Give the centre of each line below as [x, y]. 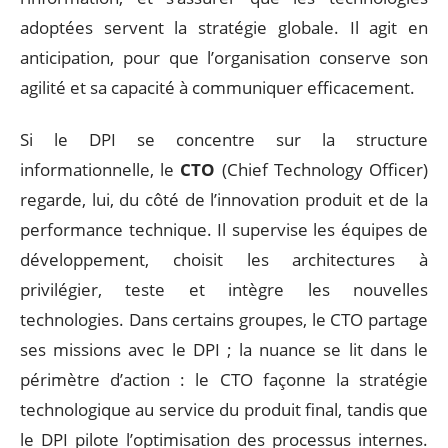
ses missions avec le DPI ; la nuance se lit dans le [224, 349]
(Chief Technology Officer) [322, 169]
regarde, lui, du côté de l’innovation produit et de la [224, 199]
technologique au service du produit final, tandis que [224, 409]
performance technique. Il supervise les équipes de [224, 229]
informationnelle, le [100, 169]
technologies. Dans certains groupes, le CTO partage [224, 319]
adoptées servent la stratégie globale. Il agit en [224, 27]
